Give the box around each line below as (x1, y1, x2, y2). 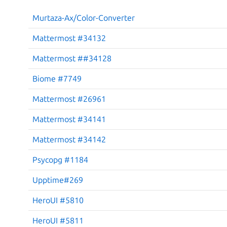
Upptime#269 (32, 175, 83, 184)
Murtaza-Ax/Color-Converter (32, 13, 135, 22)
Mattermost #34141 (32, 114, 106, 124)
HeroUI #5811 (32, 215, 84, 225)
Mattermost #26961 (32, 94, 106, 103)
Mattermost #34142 (32, 134, 106, 144)
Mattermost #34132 (32, 33, 106, 43)
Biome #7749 (32, 73, 82, 83)
